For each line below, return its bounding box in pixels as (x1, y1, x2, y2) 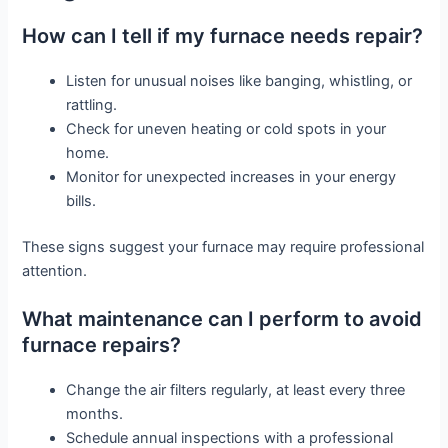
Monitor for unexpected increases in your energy (66, 167, 397, 186)
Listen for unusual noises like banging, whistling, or (66, 71, 413, 90)
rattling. (66, 95, 118, 114)
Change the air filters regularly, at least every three (66, 381, 406, 400)
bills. (66, 191, 97, 210)
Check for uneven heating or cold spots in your (66, 119, 387, 138)
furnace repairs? (22, 333, 182, 358)
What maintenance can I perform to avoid (22, 307, 423, 332)
